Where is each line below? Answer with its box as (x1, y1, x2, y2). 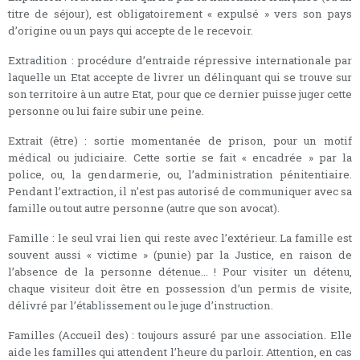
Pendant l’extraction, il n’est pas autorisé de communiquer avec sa (8, 183, 352, 198)
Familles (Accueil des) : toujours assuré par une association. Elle (8, 327, 352, 342)
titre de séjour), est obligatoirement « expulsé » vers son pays (8, 6, 352, 21)
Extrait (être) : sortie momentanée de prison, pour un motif (8, 133, 352, 148)
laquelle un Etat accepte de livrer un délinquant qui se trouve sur (8, 69, 352, 84)
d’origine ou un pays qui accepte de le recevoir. (8, 22, 253, 38)
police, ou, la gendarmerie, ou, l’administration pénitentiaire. (8, 166, 352, 182)
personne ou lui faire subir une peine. (8, 103, 204, 118)
